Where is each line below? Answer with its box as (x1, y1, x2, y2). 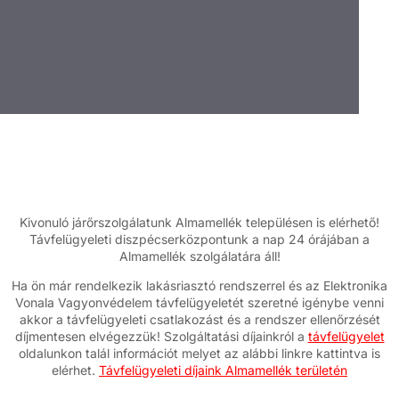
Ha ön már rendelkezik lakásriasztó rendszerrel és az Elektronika (12, 278, 387, 294)
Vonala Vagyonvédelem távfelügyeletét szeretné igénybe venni (15, 295, 384, 311)
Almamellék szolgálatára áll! (118, 248, 281, 264)
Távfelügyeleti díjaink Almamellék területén (99, 362, 347, 379)
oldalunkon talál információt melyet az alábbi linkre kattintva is (19, 346, 380, 362)
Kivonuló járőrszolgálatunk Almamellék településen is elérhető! (20, 215, 379, 230)
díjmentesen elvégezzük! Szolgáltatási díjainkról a (14, 329, 308, 345)
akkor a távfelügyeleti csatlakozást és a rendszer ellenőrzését (19, 312, 380, 328)
